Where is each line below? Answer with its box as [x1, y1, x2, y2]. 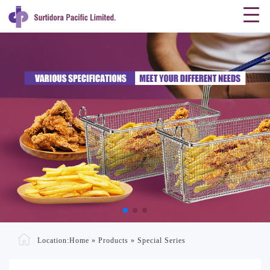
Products [98, 236, 128, 245]
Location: [35, 236, 69, 245]
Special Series [137, 236, 186, 245]
